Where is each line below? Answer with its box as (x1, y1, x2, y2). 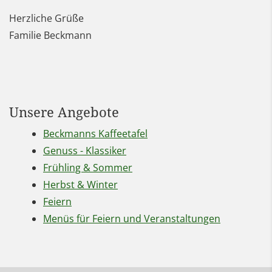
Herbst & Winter (43, 178, 118, 192)
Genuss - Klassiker (43, 144, 126, 158)
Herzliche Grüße (9, 12, 84, 25)
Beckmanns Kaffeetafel (43, 127, 148, 141)
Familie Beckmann (9, 29, 92, 42)
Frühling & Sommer (43, 161, 132, 175)
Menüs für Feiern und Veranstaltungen (43, 212, 220, 226)
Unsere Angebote (9, 103, 119, 121)
